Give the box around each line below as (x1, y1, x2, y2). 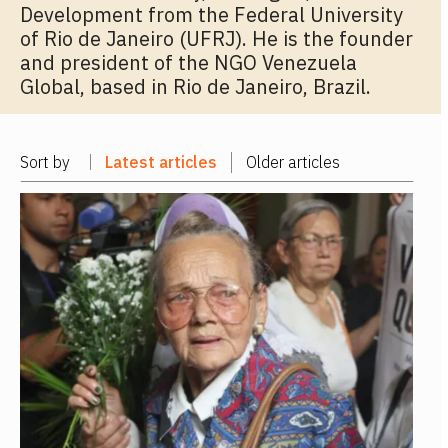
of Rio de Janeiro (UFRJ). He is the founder (20, 24, 413, 52)
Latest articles (105, 152, 217, 173)
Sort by (20, 152, 70, 173)
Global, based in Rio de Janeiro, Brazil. (20, 72, 371, 100)
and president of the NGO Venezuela (20, 48, 357, 76)
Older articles (246, 152, 340, 173)
